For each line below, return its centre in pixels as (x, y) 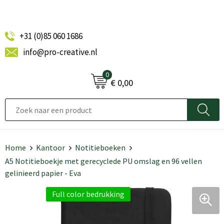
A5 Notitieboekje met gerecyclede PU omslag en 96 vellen (103, 161)
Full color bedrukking (88, 194)
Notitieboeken (100, 147)
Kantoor (50, 147)
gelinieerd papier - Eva (43, 173)
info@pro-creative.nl (60, 52)
